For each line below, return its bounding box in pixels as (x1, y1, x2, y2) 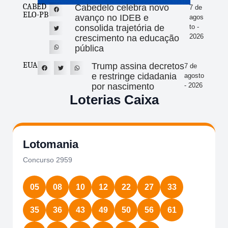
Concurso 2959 (23, 156, 72, 164)
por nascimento (92, 81, 155, 92)
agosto (184, 72, 205, 80)
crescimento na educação (75, 33, 180, 44)
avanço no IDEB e (75, 13, 149, 23)
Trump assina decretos (92, 61, 185, 72)
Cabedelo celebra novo (75, 3, 169, 13)
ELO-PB (23, 10, 48, 20)
